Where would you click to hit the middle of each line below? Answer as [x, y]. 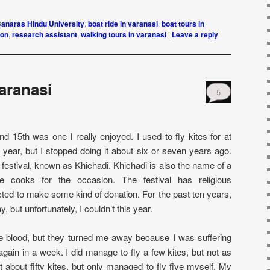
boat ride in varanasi [123, 23]
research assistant [45, 34]
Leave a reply [195, 34]
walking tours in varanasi [124, 34]
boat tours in [183, 23]
